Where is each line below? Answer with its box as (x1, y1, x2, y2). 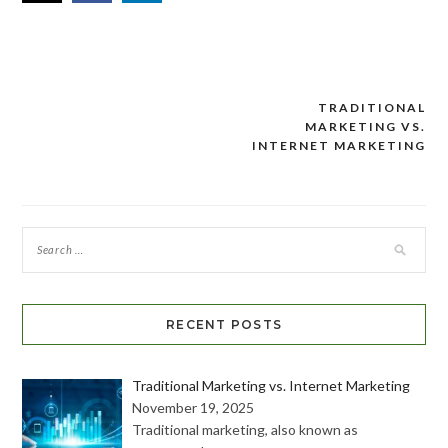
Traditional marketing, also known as (132, 420, 359, 438)
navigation (20, 134, 140, 160)
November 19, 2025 (132, 398, 255, 416)
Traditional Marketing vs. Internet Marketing (132, 376, 411, 394)
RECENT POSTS (166, 316, 282, 332)
